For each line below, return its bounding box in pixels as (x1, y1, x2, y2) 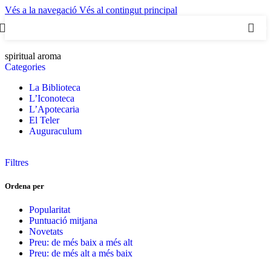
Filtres (5, 157, 28, 168)
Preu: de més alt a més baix (29, 248, 132, 259)
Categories (5, 62, 45, 72)
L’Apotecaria (29, 104, 79, 114)
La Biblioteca (29, 82, 80, 93)
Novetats (29, 226, 63, 237)
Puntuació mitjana (29, 215, 97, 226)
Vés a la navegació (5, 5, 79, 15)
